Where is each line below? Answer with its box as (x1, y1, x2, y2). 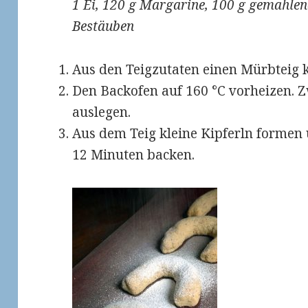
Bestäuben (72, 16, 135, 35)
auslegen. (72, 102, 131, 121)
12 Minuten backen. (72, 145, 195, 164)
